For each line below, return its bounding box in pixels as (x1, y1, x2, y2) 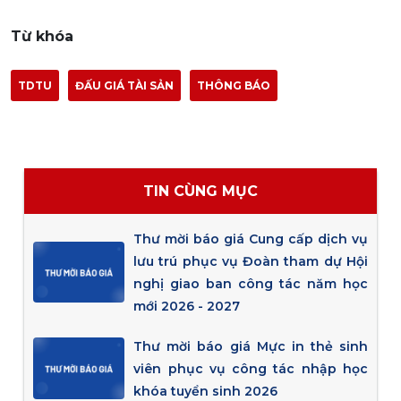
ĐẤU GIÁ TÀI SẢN (75, 79, 174, 92)
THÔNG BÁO (197, 79, 270, 92)
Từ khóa (11, 28, 73, 45)
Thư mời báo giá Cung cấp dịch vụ (133, 231, 369, 247)
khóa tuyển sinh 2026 (133, 383, 278, 399)
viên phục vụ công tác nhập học (133, 361, 369, 377)
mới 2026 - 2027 (133, 298, 241, 314)
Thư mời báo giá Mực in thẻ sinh (133, 338, 369, 354)
